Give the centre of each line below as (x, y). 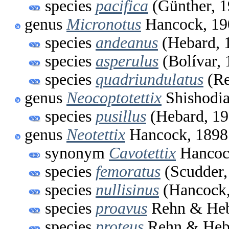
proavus (121, 208)
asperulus (127, 61)
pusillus (121, 116)
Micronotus (104, 24)
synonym (77, 153)
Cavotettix (142, 153)
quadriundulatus (150, 79)
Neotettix (96, 134)
